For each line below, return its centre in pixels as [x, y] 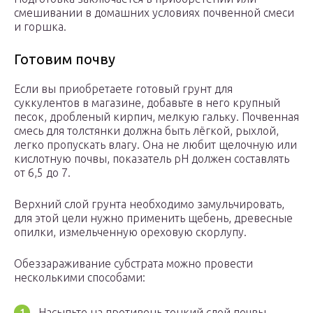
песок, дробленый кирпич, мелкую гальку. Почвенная [156, 117]
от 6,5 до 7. [42, 173]
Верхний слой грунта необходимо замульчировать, [149, 204]
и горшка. [40, 27]
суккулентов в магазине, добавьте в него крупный [147, 103]
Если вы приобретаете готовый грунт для [123, 89]
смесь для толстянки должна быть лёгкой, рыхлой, [146, 131]
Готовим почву [65, 59]
